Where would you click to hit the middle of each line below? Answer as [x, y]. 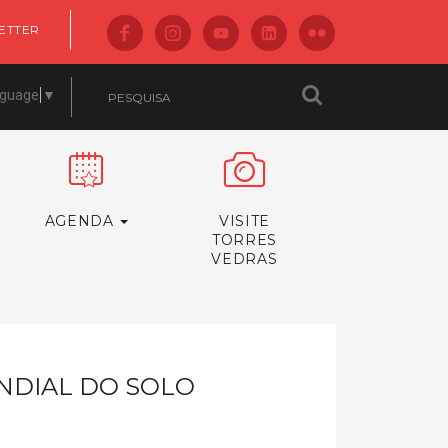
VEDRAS [244, 259]
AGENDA [81, 221]
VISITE [244, 221]
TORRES [244, 240]
